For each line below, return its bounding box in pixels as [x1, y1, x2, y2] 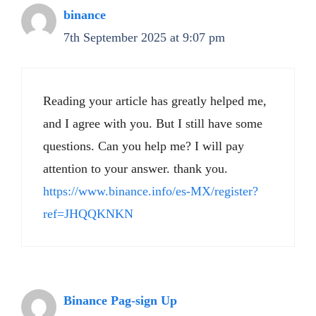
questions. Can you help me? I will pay [43, 139, 244, 153]
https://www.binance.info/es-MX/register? [43, 184, 258, 198]
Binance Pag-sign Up [63, 293, 177, 308]
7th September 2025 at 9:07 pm [63, 30, 225, 44]
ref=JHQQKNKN [43, 207, 133, 221]
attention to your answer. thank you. [43, 162, 228, 176]
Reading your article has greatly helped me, [43, 94, 267, 108]
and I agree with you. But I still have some [43, 116, 262, 130]
